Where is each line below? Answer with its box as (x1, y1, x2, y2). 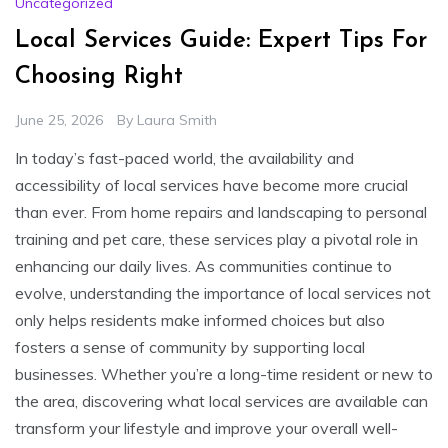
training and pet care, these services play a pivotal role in (15, 228, 418, 249)
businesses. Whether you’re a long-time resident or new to (15, 363, 433, 384)
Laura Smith (137, 110, 217, 129)
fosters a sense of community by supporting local (15, 336, 365, 357)
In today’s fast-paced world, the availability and (15, 147, 354, 168)
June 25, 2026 (15, 110, 103, 129)
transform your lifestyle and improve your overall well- (15, 417, 398, 438)
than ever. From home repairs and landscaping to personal (15, 201, 427, 222)
